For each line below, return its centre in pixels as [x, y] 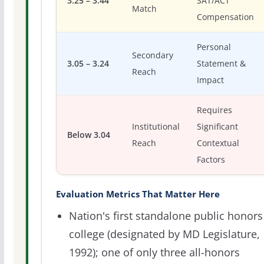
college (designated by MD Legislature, [164, 234]
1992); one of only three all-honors [154, 252]
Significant [218, 127]
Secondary [153, 55]
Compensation [226, 17]
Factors [211, 160]
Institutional [156, 127]
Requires [215, 110]
